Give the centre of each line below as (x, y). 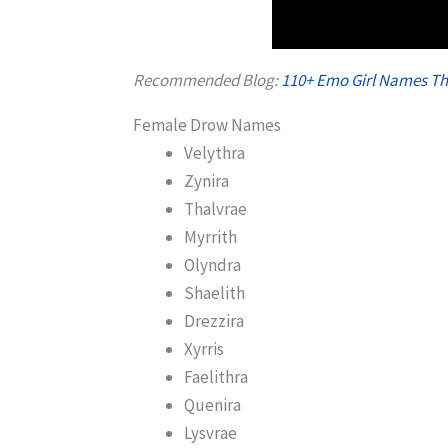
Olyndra (213, 265)
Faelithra (216, 377)
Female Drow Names (207, 125)
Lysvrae (211, 433)
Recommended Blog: (207, 80)
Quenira (213, 405)
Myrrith (211, 237)
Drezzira (214, 321)
